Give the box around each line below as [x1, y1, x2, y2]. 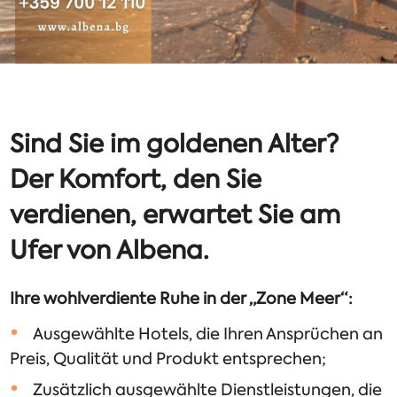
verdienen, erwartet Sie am [10, 197, 341, 231]
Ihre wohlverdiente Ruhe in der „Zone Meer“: [10, 288, 354, 310]
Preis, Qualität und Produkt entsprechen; [10, 348, 327, 370]
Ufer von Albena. [10, 232, 210, 267]
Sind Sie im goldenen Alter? [10, 126, 339, 160]
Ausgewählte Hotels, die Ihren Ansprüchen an [33, 323, 384, 346]
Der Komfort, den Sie [10, 161, 262, 196]
